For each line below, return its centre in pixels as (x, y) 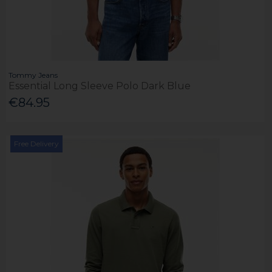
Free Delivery (37, 144)
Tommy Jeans (33, 75)
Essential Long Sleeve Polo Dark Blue (100, 86)
